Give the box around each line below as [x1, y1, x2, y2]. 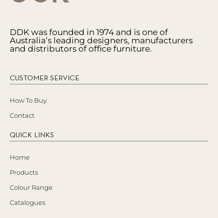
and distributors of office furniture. [10, 43, 152, 54]
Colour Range [10, 183, 53, 191]
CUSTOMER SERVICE [10, 73, 79, 82]
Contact [10, 111, 35, 119]
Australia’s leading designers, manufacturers [10, 35, 193, 45]
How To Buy [10, 96, 47, 104]
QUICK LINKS [10, 129, 54, 139]
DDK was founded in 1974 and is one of [10, 27, 168, 37]
